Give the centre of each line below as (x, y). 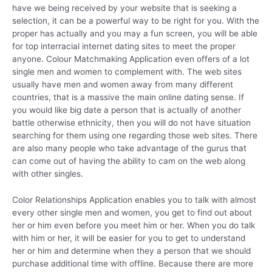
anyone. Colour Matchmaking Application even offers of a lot (131, 59)
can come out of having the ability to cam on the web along (129, 161)
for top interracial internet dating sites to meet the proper (124, 46)
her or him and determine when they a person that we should (131, 250)
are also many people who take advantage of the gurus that (129, 148)
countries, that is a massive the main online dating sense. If (128, 97)
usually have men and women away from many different (123, 84)
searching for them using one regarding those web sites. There (135, 135)
